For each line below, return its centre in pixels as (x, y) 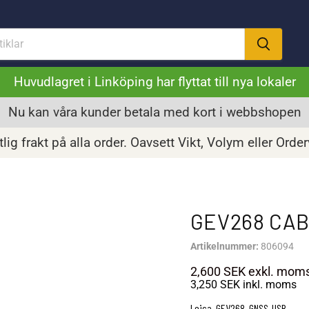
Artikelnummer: (224, 246)
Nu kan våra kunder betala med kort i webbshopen (154, 112)
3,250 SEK (215, 285)
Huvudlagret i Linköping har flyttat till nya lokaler (154, 82)
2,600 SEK (218, 271)
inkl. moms (268, 285)
